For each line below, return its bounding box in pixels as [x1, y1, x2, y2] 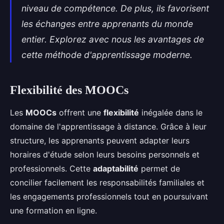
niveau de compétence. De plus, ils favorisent [21, 3, 209, 13]
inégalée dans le [139, 107, 202, 117]
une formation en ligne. [10, 205, 97, 215]
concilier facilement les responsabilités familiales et [10, 177, 204, 187]
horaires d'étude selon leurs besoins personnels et [10, 149, 199, 159]
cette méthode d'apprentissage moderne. [21, 49, 192, 60]
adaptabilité [93, 163, 138, 173]
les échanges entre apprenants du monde [21, 18, 193, 29]
